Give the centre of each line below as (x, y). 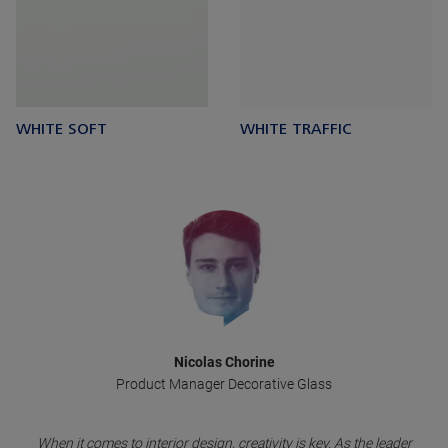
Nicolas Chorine (224, 362)
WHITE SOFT (61, 129)
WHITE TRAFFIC (296, 129)
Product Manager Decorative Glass (224, 384)
